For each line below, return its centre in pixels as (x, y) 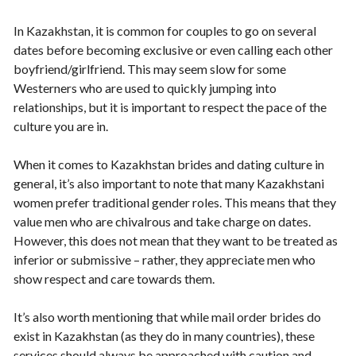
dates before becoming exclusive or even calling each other (173, 50)
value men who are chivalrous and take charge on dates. (162, 222)
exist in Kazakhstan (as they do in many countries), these (164, 336)
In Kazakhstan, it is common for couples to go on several (165, 31)
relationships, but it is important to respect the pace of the (170, 107)
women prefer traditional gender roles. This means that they (175, 203)
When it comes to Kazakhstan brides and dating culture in (169, 164)
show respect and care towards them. (114, 279)
